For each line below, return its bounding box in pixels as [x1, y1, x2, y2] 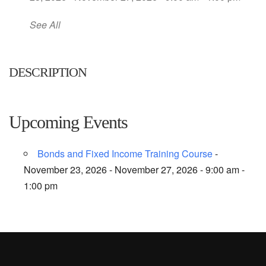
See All [30, 18, 61, 31]
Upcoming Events [9, 112, 128, 132]
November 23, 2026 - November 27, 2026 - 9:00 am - [24, 163, 245, 176]
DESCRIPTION [9, 65, 87, 80]
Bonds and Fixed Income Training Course [37, 147, 213, 160]
